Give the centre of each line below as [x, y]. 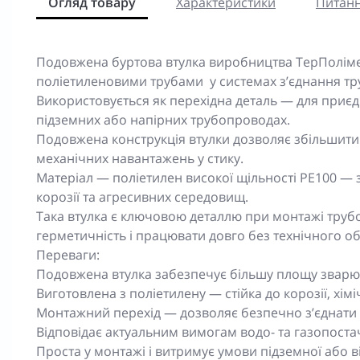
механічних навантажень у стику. [140, 158]
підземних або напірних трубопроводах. [163, 119]
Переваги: [68, 254]
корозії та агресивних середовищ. [142, 196]
